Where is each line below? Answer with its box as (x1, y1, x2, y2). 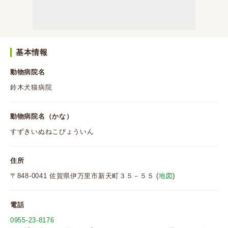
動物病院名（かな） (10, 112, 73, 120)
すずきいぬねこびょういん (10, 128, 94, 135)
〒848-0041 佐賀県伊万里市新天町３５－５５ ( (10, 172, 159, 180)
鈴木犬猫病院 (10, 83, 52, 91)
